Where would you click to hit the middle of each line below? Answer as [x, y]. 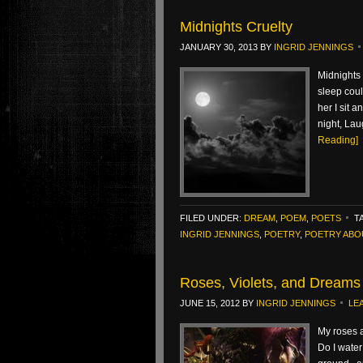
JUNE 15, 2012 [210, 303]
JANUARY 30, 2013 [219, 47]
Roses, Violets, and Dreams [270, 283]
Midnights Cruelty [236, 27]
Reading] [338, 140]
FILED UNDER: [212, 218]
